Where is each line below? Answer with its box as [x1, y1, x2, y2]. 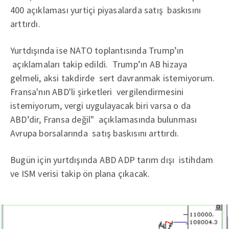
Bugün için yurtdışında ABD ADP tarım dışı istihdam [10, 154, 214, 166]
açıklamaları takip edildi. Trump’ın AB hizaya [10, 58, 188, 70]
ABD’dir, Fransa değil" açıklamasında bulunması [10, 113, 197, 125]
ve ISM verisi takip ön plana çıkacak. [10, 168, 150, 179]
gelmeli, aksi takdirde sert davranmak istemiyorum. [10, 72, 215, 84]
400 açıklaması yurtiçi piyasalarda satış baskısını [10, 4, 201, 16]
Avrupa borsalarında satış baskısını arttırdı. [10, 127, 179, 139]
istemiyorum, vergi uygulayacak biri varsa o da [10, 100, 191, 111]
